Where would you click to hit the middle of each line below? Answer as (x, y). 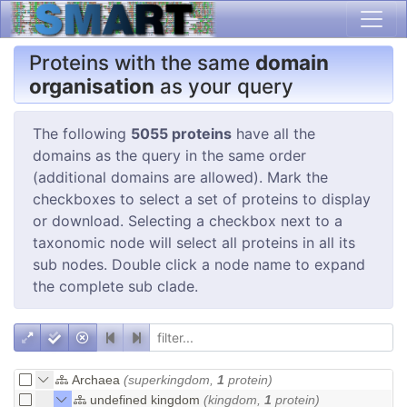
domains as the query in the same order (169, 155)
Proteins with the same (142, 62)
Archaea (98, 379)
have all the (273, 133)
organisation (92, 85)
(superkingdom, (170, 379)
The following (82, 133)
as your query (224, 85)
